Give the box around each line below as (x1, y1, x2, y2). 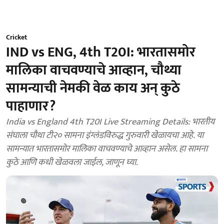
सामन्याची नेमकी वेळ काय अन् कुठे (6, 76, 180, 100)
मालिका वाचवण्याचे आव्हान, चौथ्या (6, 58, 181, 82)
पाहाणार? (6, 94, 55, 118)
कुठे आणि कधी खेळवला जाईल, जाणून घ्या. (6, 155, 138, 170)
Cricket (6, 31, 27, 43)
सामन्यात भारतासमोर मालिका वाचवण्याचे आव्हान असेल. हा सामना (6, 141, 207, 156)
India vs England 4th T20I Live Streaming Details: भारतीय (6, 114, 214, 129)
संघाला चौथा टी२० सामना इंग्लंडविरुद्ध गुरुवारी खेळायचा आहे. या (6, 128, 203, 143)
